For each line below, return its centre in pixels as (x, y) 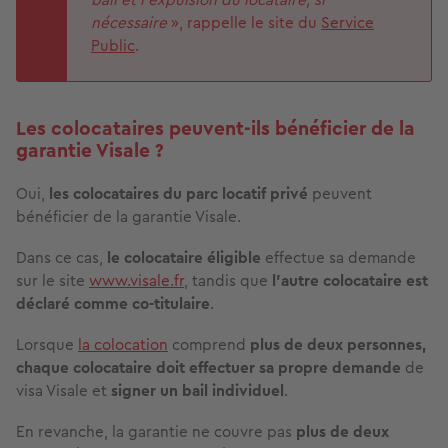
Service (347, 22)
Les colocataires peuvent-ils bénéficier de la (215, 128)
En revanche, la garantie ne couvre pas (156, 431)
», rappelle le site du (244, 22)
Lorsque (47, 344)
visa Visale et (63, 390)
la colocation (123, 344)
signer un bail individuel (197, 390)
